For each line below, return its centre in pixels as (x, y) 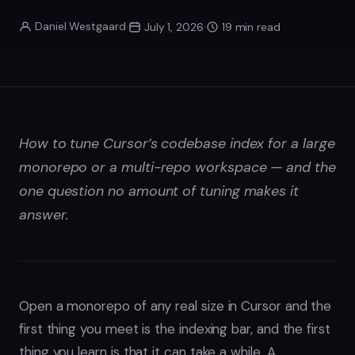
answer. (44, 215)
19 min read (251, 27)
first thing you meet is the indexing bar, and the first (175, 329)
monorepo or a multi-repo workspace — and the (177, 168)
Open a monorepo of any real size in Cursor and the (176, 306)
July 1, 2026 (174, 27)
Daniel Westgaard (80, 27)
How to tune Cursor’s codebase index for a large (177, 144)
